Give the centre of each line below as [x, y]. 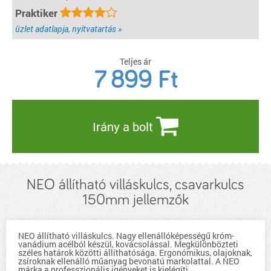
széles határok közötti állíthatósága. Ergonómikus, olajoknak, [135, 253]
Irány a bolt [124, 126]
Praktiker [38, 13]
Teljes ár [135, 61]
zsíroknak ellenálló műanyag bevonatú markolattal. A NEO [129, 261]
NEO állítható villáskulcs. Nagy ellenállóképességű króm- [126, 236]
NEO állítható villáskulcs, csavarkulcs [135, 185]
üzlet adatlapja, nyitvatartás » [68, 29]
